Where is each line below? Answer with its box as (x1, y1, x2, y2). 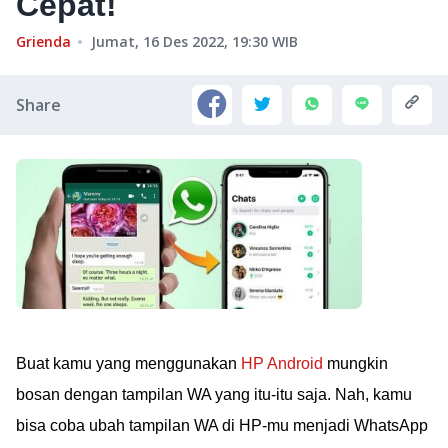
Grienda (16, 32, 71, 51)
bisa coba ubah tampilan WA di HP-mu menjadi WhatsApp (16, 417, 428, 434)
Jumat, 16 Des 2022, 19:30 (91, 32, 268, 51)
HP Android (241, 355, 323, 372)
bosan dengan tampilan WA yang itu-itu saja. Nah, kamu (16, 386, 412, 403)
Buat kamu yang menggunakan (16, 355, 241, 372)
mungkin (323, 355, 388, 372)
